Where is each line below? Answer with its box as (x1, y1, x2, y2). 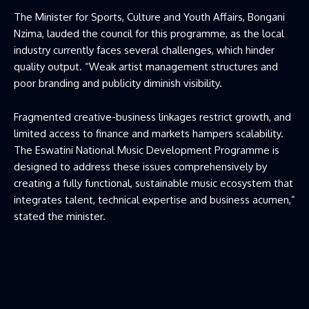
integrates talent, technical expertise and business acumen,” (14, 192, 295, 206)
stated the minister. (14, 209, 106, 223)
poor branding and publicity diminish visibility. (14, 76, 222, 90)
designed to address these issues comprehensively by (14, 159, 267, 173)
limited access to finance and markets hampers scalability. (14, 126, 283, 140)
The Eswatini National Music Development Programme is (14, 143, 279, 157)
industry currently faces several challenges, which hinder (14, 43, 275, 57)
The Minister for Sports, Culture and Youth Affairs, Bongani (14, 10, 285, 23)
